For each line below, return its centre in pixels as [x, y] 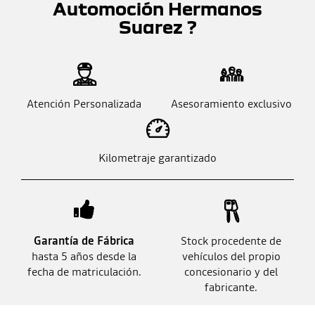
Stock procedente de [231, 241]
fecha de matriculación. [84, 272]
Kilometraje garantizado [157, 158]
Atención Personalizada [84, 104]
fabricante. [231, 287]
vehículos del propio [231, 256]
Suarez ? [157, 27]
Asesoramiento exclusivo [231, 104]
